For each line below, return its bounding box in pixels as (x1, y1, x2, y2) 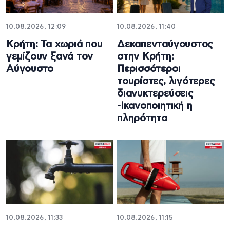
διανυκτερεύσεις (117, 89, 194, 99)
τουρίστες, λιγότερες (117, 76, 215, 87)
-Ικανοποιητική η (117, 101, 193, 111)
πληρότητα (117, 113, 168, 124)
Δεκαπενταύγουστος (117, 40, 214, 50)
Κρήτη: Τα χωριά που (6, 40, 103, 50)
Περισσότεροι (117, 64, 181, 74)
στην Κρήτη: (117, 52, 174, 62)
